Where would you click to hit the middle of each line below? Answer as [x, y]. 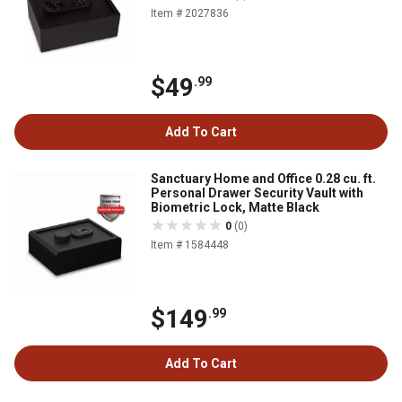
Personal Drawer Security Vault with [257, 193]
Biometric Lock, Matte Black [235, 208]
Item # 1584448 [190, 245]
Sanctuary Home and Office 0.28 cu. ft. [263, 179]
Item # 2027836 [190, 14]
